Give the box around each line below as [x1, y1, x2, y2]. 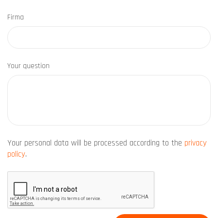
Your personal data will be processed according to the [7, 138, 184, 148]
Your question [7, 61, 50, 71]
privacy [184, 138, 207, 148]
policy [7, 149, 25, 160]
